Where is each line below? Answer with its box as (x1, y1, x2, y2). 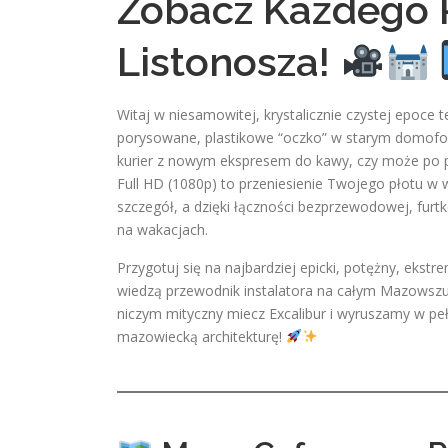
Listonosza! (117, 38, 340, 85)
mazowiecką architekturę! (117, 327, 286, 346)
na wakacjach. (117, 220, 208, 239)
